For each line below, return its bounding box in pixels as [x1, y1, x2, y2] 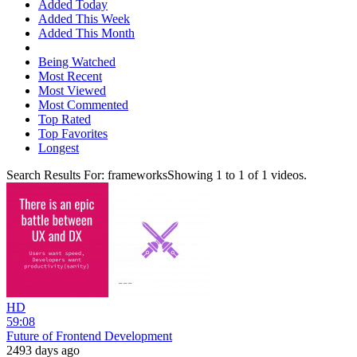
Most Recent [38, 69, 102, 83]
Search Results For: [6, 167, 108, 182]
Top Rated [38, 112, 91, 126]
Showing [167, 167, 216, 182]
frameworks [108, 167, 167, 182]
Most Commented [38, 97, 128, 112]
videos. [268, 167, 307, 182]
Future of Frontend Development [6, 328, 172, 343]
